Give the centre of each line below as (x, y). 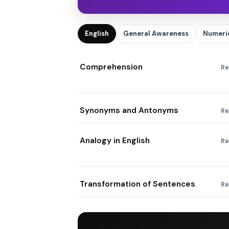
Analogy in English (115, 141)
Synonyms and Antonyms (129, 110)
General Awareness (156, 33)
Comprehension (111, 67)
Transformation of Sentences (138, 184)
